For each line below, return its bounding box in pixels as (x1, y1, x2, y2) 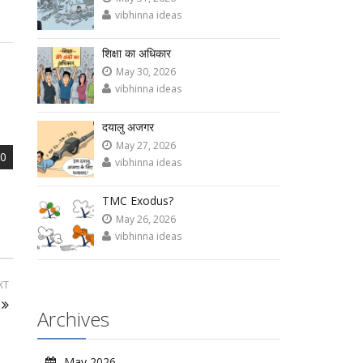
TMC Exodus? (102, 193, 174, 208)
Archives (37, 305, 110, 332)
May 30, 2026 (116, 65, 177, 79)
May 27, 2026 (116, 139, 177, 152)
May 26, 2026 (116, 212, 177, 226)
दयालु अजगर (102, 119, 155, 135)
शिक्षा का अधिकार (102, 45, 172, 61)
